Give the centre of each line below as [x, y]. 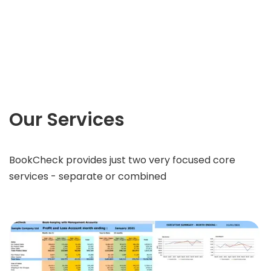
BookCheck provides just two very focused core [122, 160]
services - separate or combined [88, 177]
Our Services [67, 120]
